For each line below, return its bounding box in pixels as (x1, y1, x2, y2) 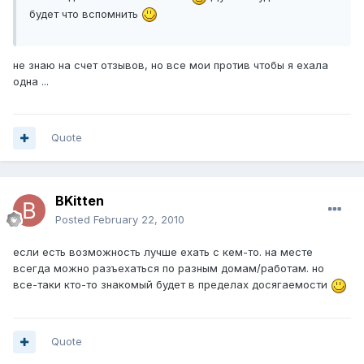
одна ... (13, 75, 49, 89)
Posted (55, 213, 93, 227)
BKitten (55, 193, 104, 210)
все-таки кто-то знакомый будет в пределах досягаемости (13, 278, 331, 292)
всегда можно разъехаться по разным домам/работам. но (13, 262, 324, 275)
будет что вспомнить (29, 6, 141, 20)
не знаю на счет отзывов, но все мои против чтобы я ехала (13, 58, 328, 72)
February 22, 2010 (93, 213, 184, 227)
